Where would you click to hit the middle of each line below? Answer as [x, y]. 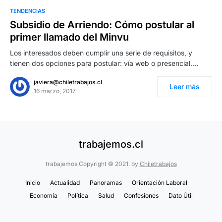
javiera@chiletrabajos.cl [68, 82]
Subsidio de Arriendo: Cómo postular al [102, 25]
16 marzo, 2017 [55, 91]
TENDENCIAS [28, 11]
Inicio [32, 183]
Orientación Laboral [159, 183]
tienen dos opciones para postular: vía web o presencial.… [104, 63]
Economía [43, 195]
